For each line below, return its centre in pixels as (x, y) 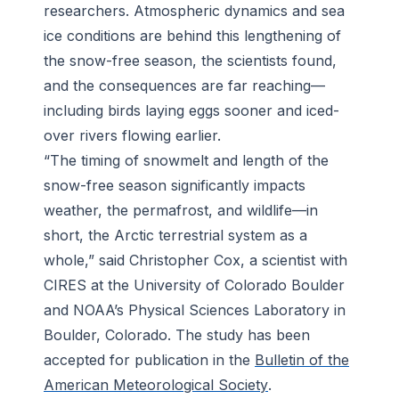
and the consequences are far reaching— (184, 86)
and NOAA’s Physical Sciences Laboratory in (195, 310)
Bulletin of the (302, 360)
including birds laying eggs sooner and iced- (191, 111)
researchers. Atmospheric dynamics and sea (194, 11)
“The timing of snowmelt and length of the (186, 161)
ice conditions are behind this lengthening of (192, 36)
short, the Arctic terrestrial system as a (175, 236)
